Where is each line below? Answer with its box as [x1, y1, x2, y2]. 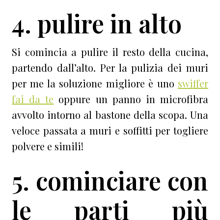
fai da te [12, 92, 54, 106]
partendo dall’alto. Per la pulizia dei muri [12, 61, 208, 75]
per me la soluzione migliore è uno [12, 77, 178, 90]
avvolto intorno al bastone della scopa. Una [12, 108, 208, 122]
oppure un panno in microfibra [54, 92, 209, 106]
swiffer [178, 77, 208, 90]
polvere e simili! [12, 139, 83, 153]
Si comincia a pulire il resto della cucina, [12, 45, 208, 59]
